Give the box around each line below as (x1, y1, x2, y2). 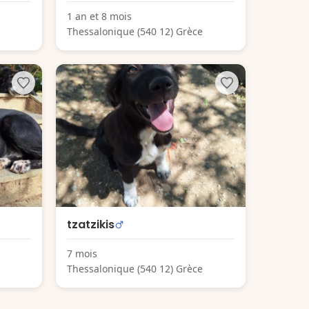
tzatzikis (67, 216, 114, 232)
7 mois (67, 246, 97, 260)
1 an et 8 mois (67, 10, 132, 23)
